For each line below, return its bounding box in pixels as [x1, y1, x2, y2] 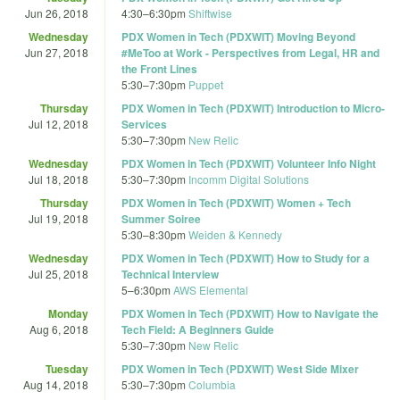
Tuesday [46, 360, 88, 377]
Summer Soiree [121, 210, 201, 227]
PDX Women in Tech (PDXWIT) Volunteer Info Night [121, 154, 376, 171]
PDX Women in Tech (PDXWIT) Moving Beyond [121, 28, 355, 45]
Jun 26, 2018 [25, 4, 88, 21]
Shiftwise [188, 4, 232, 21]
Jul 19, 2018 [29, 210, 88, 226]
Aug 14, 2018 [23, 376, 88, 392]
